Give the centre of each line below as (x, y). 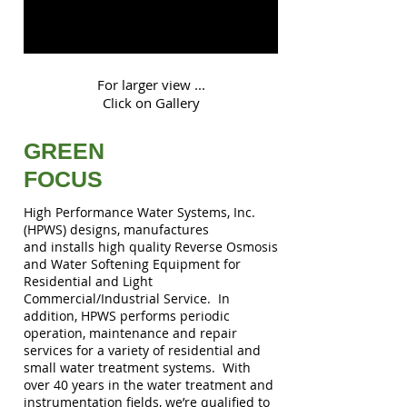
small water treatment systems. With (137, 367)
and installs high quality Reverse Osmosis (151, 247)
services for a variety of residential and (142, 350)
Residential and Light (88, 281)
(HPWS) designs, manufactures (116, 229)
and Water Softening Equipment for (132, 264)
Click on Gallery (151, 103)
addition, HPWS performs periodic (127, 316)
